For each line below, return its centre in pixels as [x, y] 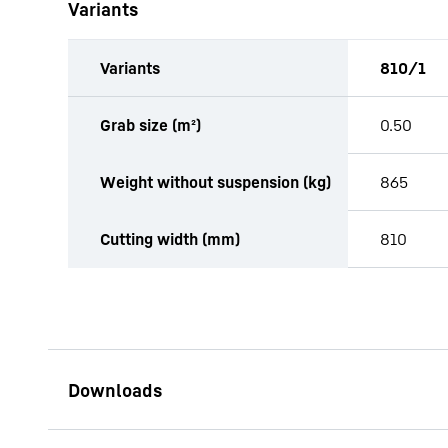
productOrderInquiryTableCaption [187, 108]
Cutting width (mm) [170, 239]
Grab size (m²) [150, 125]
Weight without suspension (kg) [215, 182]
